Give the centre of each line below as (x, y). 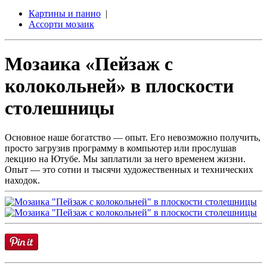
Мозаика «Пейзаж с (89, 64)
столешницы (60, 108)
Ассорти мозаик (61, 24)
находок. (22, 180)
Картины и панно (65, 13)
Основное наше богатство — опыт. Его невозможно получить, (133, 137)
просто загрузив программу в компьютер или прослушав (121, 148)
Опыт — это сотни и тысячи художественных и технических (129, 169)
